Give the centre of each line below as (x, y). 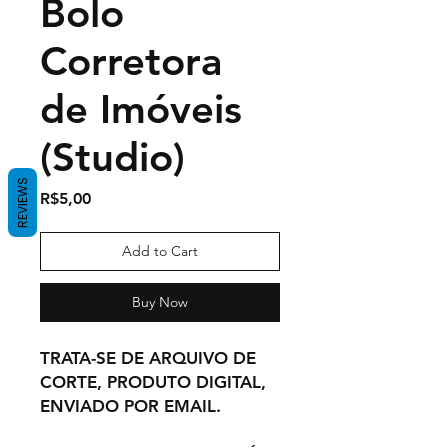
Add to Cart (160, 250)
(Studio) (112, 156)
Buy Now (160, 301)
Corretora (131, 60)
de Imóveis (141, 108)
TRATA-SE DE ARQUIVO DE (148, 357)
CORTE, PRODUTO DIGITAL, (153, 381)
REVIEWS (22, 202)
